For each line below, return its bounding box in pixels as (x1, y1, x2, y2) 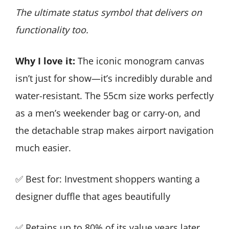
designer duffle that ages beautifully (15, 190, 170, 202)
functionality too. (15, 23, 88, 36)
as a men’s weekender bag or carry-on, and (15, 106, 200, 119)
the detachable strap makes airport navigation (15, 124, 214, 136)
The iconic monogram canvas (75, 54, 204, 67)
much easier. (15, 141, 71, 154)
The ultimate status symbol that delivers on (15, 6, 202, 18)
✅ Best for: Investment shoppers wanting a (15, 172, 200, 185)
